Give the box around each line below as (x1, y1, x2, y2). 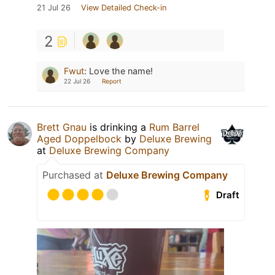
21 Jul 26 (37, 3, 71, 13)
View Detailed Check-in (81, 3, 166, 13)
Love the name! (89, 66, 153, 77)
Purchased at (42, 169, 106, 182)
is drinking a (87, 121, 149, 134)
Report (102, 77, 122, 85)
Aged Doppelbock (37, 133, 122, 145)
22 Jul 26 (64, 77, 90, 85)
